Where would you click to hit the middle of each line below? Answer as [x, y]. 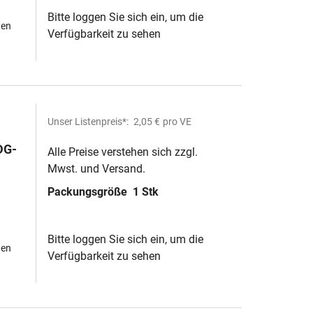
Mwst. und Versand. [96, 169]
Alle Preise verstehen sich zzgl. [123, 152]
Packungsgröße [89, 192]
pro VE [177, 122]
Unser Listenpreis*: [89, 122]
